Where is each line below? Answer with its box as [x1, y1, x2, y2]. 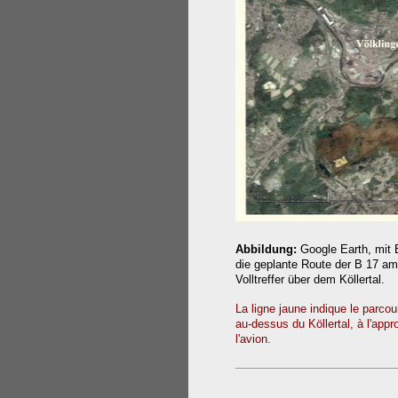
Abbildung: [235, 243, 300, 256]
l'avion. [235, 332, 271, 346]
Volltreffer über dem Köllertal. [235, 273, 385, 286]
